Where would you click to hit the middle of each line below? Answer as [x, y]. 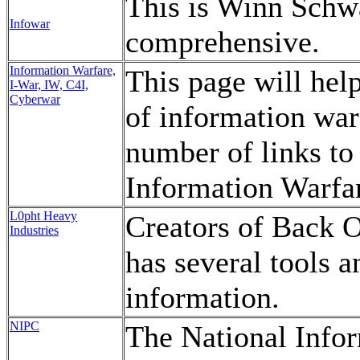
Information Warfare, [63, 70]
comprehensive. [223, 42]
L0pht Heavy [43, 216]
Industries [34, 230]
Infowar [30, 24]
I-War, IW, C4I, [49, 85]
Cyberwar [35, 99]
